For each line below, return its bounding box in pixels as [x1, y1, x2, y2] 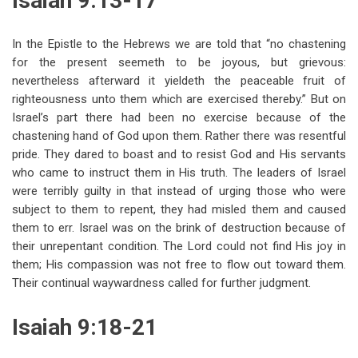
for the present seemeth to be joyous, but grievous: [12, 55, 346, 70]
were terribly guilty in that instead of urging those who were [12, 184, 346, 198]
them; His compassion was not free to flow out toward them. [12, 257, 346, 272]
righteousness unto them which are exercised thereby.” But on [12, 92, 346, 106]
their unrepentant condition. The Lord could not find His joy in [12, 239, 346, 253]
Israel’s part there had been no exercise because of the [12, 110, 346, 125]
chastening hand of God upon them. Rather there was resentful [12, 129, 346, 143]
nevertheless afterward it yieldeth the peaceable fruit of [12, 74, 346, 88]
